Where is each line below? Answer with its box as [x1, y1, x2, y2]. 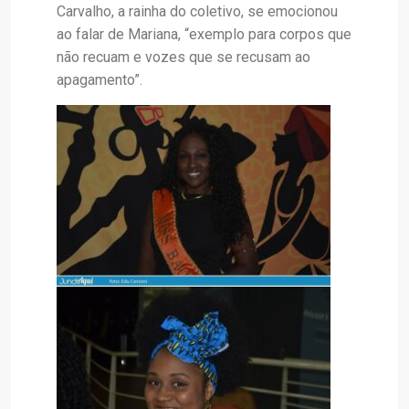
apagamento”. [57, 71, 142, 89]
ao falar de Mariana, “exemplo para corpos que [57, 26, 351, 44]
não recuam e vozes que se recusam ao [57, 48, 310, 67]
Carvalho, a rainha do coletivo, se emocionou [57, 3, 338, 21]
